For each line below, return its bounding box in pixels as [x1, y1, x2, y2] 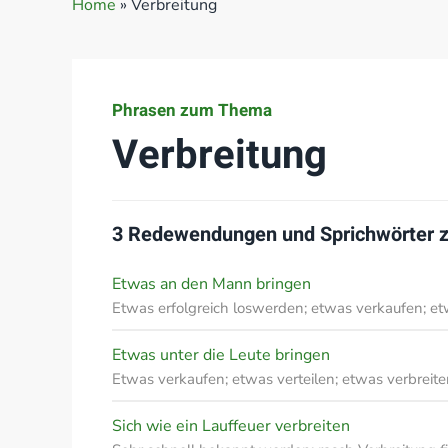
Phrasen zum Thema [112, 98, 272, 123]
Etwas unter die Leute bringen [112, 344, 330, 366]
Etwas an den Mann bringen [112, 273, 311, 295]
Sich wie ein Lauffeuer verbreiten [112, 415, 350, 437]
